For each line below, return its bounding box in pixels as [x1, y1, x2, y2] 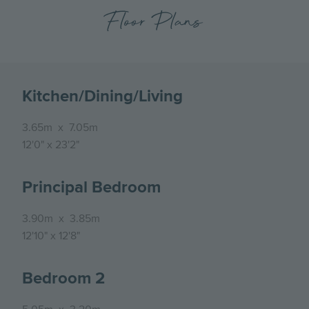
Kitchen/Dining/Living [22, 86, 183, 107]
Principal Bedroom [22, 177, 161, 198]
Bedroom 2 [22, 268, 105, 289]
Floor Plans [107, 4, 202, 41]
